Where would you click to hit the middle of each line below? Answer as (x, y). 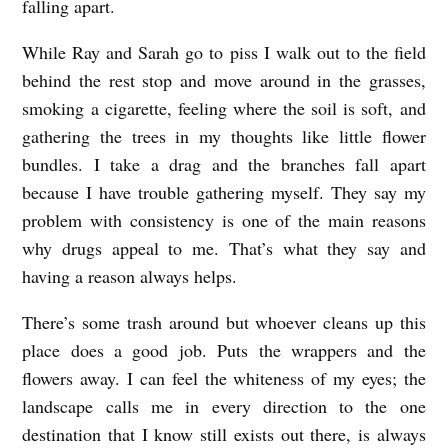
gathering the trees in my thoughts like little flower (224, 136)
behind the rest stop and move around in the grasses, (224, 80)
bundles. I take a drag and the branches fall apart (224, 164)
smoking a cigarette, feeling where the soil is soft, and (224, 108)
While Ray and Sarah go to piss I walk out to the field (224, 52)
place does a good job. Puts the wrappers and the (224, 350)
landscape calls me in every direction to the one (224, 406)
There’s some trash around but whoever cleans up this (224, 322)
